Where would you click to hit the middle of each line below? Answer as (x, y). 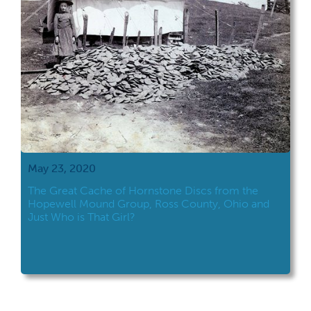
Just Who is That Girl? (82, 217)
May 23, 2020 (62, 168)
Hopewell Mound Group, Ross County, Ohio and (149, 204)
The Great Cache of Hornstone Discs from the (143, 191)
